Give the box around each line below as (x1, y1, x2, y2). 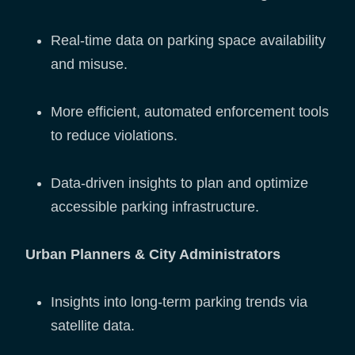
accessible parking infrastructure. (51, 199, 259, 216)
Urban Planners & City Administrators (25, 246, 281, 263)
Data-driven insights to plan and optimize (51, 175, 308, 192)
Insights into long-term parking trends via (51, 294, 307, 311)
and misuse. (51, 56, 128, 73)
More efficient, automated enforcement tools (51, 104, 329, 120)
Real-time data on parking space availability (51, 32, 326, 49)
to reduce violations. (51, 128, 177, 144)
